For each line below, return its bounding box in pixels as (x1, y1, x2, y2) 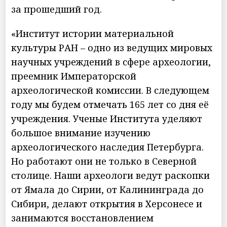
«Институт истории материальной (11, 27, 174, 40)
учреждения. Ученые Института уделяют (11, 112, 203, 125)
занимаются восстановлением (11, 211, 154, 224)
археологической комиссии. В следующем (11, 84, 210, 96)
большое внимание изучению (11, 126, 151, 139)
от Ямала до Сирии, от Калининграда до (11, 183, 204, 196)
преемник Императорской (11, 69, 137, 82)
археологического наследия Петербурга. (11, 140, 204, 153)
